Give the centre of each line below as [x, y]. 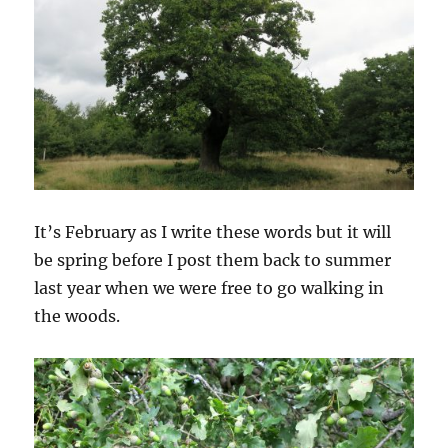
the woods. [77, 316]
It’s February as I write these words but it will [213, 232]
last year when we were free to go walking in [209, 288]
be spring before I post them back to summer [213, 260]
